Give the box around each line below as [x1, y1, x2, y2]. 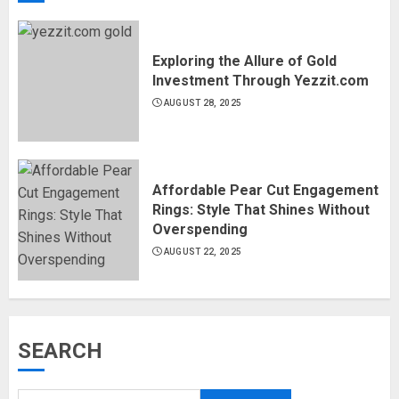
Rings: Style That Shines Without [152, 200, 370, 218]
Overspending [152, 220, 248, 238]
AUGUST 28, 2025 [163, 97, 242, 108]
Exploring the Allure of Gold [152, 52, 337, 69]
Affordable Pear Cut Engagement [152, 181, 379, 199]
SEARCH [18, 338, 102, 363]
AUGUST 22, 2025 [163, 246, 242, 256]
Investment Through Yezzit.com [152, 71, 369, 89]
